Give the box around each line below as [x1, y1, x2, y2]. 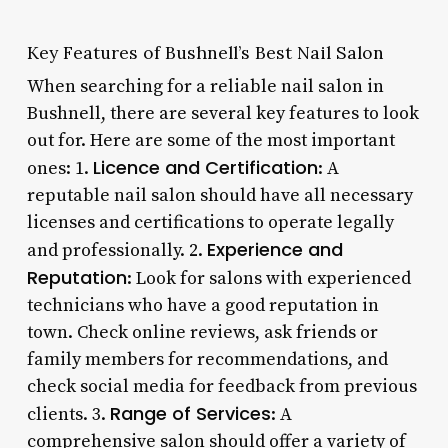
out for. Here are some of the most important [26, 128, 395, 152]
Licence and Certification [92, 154, 318, 180]
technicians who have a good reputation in [26, 293, 379, 317]
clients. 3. [26, 402, 110, 426]
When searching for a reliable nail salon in [26, 74, 384, 98]
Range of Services [109, 400, 271, 426]
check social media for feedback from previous [26, 374, 417, 398]
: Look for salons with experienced [126, 266, 411, 290]
